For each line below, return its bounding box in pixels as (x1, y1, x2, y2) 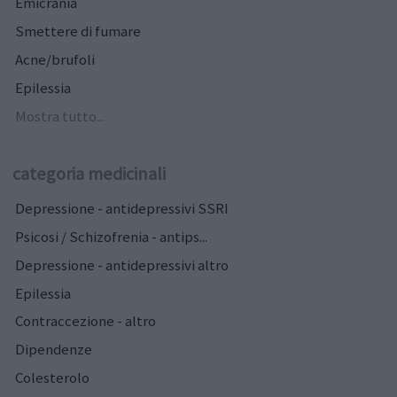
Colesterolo (15, 368, 90, 388)
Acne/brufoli (15, 49, 95, 69)
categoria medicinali (12, 162, 166, 186)
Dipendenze (15, 339, 92, 360)
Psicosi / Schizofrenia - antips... (15, 226, 207, 246)
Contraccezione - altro (15, 311, 156, 331)
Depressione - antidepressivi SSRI (15, 198, 229, 218)
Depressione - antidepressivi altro (15, 254, 229, 275)
